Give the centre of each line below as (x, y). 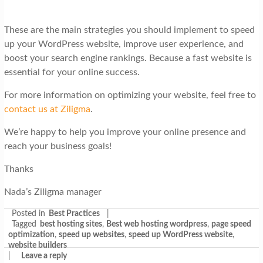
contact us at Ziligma (47, 109)
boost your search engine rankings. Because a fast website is (128, 58)
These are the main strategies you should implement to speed (129, 30)
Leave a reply (44, 256)
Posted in (28, 214)
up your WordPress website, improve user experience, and (124, 44)
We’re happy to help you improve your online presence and (125, 132)
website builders (37, 246)
